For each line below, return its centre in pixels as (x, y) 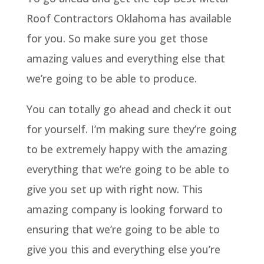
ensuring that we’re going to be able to (123, 229)
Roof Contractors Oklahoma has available (129, 18)
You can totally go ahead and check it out (129, 109)
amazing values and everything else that (126, 58)
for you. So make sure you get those (117, 38)
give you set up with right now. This (114, 189)
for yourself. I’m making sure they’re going (131, 129)
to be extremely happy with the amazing (127, 149)
